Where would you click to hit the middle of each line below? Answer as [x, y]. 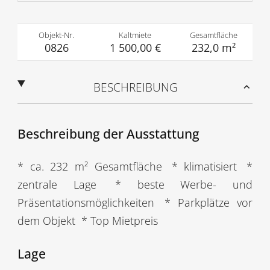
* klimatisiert [201, 166]
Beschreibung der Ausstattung [108, 133]
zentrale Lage [57, 184]
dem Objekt [46, 220]
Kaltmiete [135, 35]
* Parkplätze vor [205, 202]
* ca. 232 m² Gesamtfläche [89, 166]
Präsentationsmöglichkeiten [86, 202]
